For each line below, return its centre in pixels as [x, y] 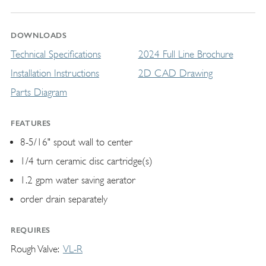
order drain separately [64, 199]
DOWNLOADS [39, 35]
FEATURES [31, 123]
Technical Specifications [56, 54]
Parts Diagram [39, 92]
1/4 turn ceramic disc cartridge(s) [86, 161]
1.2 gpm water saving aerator [77, 180]
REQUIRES [31, 230]
